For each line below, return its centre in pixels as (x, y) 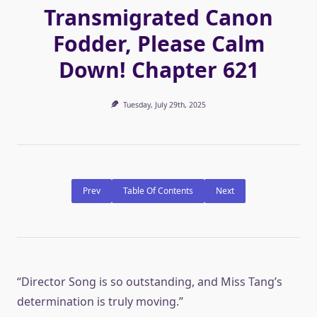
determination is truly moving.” (100, 302)
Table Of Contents (158, 191)
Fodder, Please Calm (158, 44)
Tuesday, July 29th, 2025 (164, 105)
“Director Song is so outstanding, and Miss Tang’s (150, 282)
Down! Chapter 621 (158, 70)
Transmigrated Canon (158, 17)
